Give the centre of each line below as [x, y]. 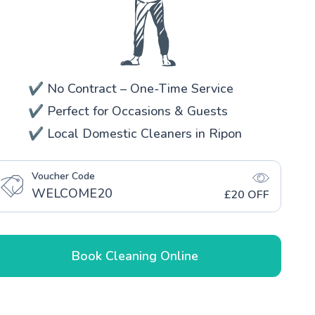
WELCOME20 [72, 193]
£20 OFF [247, 194]
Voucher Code [63, 176]
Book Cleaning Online [135, 256]
